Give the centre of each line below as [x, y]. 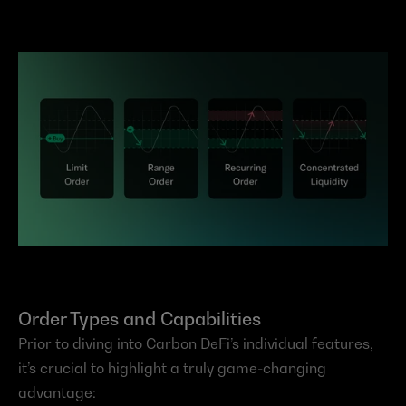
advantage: [57, 393]
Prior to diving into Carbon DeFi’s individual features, [196, 344]
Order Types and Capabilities [140, 319]
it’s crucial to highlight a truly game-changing [172, 368]
